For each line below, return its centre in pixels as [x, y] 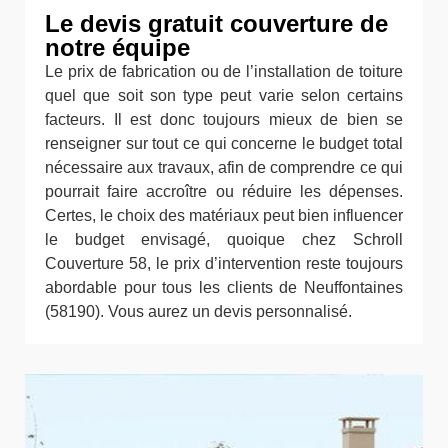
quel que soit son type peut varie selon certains [224, 96]
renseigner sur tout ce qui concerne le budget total [224, 144]
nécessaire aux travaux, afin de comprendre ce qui [224, 168]
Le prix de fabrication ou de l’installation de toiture [224, 72]
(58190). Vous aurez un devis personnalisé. [198, 312]
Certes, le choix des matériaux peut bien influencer [224, 216]
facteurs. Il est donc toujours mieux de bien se [224, 120]
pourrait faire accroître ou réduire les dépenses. [224, 192]
